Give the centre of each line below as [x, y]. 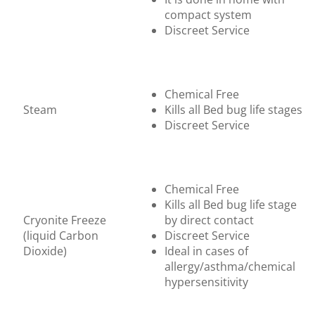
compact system [208, 14]
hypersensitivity [206, 282]
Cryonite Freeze [65, 220]
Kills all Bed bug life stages [233, 109]
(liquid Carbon [61, 235]
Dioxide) [45, 251]
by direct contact [209, 220]
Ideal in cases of [206, 251]
